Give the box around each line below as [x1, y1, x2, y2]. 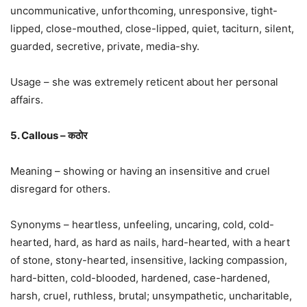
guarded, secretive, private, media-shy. [10, 39, 199, 53]
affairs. [10, 93, 43, 106]
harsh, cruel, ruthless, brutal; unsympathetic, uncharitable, [10, 288, 292, 302]
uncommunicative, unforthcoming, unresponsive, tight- [10, 3, 278, 17]
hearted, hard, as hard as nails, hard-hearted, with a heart [10, 235, 290, 249]
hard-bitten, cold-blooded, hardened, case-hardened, [10, 271, 270, 284]
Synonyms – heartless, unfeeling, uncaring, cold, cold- [10, 217, 274, 231]
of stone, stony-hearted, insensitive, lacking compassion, [10, 253, 287, 267]
